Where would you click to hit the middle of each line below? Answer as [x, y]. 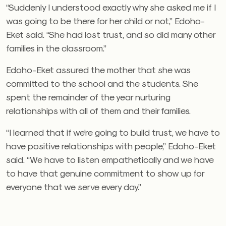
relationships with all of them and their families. [98, 110]
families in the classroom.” [56, 48]
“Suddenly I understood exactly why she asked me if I [111, 7]
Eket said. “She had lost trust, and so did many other [111, 34]
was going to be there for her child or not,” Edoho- [105, 21]
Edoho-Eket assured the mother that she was [98, 70]
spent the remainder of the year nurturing [88, 97]
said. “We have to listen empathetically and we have [110, 159]
